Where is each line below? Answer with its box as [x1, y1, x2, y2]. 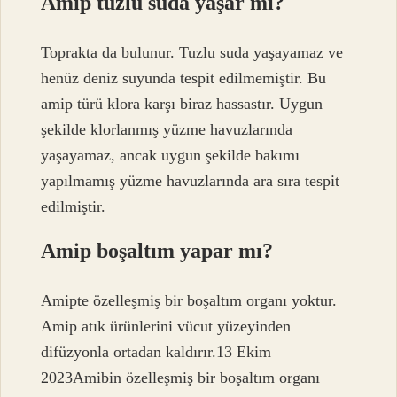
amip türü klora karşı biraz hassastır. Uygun [41, 95, 323, 113]
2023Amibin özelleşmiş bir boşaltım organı [41, 369, 321, 387]
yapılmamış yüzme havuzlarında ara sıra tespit [41, 172, 340, 191]
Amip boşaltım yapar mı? [41, 239, 274, 263]
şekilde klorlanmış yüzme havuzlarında [41, 121, 293, 139]
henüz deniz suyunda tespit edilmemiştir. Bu [41, 69, 327, 88]
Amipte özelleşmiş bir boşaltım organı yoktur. [41, 292, 338, 310]
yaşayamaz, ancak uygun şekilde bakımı [41, 146, 300, 165]
